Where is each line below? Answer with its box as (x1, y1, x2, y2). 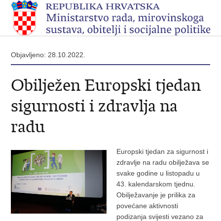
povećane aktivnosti (116, 202, 178, 210)
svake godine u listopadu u (116, 169, 200, 177)
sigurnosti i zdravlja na (11, 96, 178, 116)
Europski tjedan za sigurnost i (116, 147, 208, 155)
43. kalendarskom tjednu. (116, 180, 195, 188)
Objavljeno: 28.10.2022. (11, 51, 86, 59)
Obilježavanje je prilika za (116, 191, 195, 199)
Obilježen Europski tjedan (11, 75, 201, 95)
